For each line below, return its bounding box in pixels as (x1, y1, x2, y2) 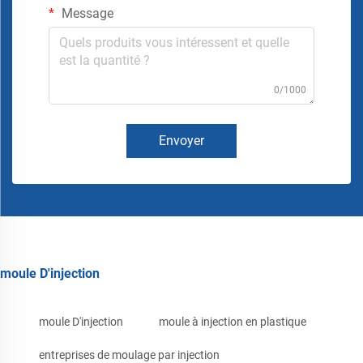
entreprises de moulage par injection (39, 348, 220, 361)
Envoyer (159, 132, 204, 148)
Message (58, 5, 113, 21)
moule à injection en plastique (159, 314, 306, 328)
